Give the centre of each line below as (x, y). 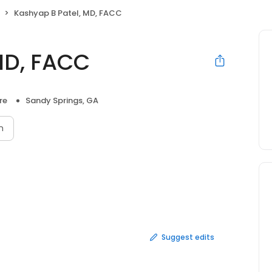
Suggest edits (188, 237)
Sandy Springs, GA (62, 101)
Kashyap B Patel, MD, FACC (68, 13)
